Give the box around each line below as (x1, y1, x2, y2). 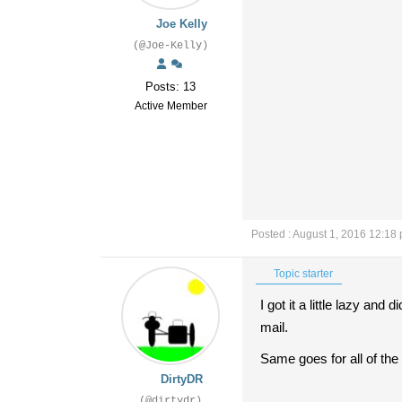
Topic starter (271, 267, 333, 280)
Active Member (134, 100, 207, 112)
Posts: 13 (145, 80, 196, 93)
